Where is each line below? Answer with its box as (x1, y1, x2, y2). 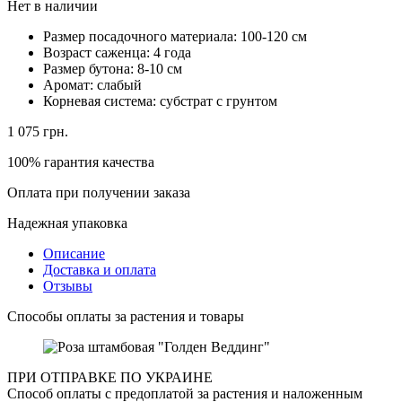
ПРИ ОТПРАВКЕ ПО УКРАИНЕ (7, 369, 213, 385)
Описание (43, 245, 105, 261)
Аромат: (43, 76, 97, 92)
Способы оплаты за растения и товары (7, 308, 244, 324)
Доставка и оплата (43, 261, 156, 277)
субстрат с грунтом (160, 92, 277, 109)
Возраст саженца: (43, 44, 153, 60)
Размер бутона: (43, 60, 137, 76)
